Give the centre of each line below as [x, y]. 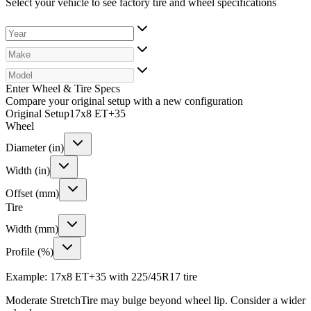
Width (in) [28, 170]
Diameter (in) [35, 147]
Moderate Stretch [43, 300]
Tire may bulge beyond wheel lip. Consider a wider [193, 300]
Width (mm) [32, 228]
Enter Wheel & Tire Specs [63, 88]
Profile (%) [30, 251]
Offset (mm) [32, 193]
